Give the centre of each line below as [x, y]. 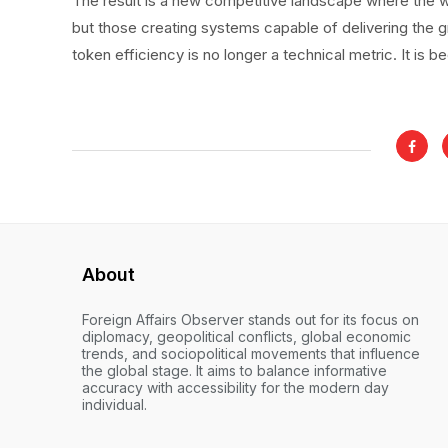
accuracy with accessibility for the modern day [235, 388]
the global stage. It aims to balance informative [234, 371]
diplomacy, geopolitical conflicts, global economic [246, 337]
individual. [114, 405]
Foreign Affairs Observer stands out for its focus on [250, 320]
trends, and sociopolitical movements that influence [251, 354]
